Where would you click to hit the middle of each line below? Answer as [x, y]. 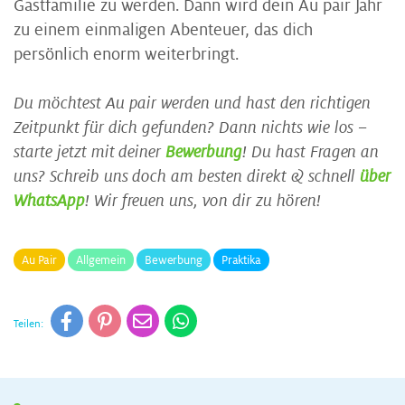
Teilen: [28, 324]
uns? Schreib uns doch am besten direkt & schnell [187, 177]
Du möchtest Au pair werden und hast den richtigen [193, 104]
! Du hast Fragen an [311, 152]
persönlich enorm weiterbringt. [127, 55]
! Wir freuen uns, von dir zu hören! [202, 201]
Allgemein [101, 260]
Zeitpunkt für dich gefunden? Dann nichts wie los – [191, 128]
